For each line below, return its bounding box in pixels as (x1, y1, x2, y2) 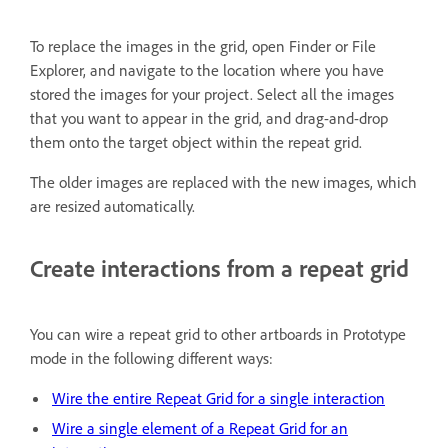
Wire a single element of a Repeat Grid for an (52, 417, 348, 438)
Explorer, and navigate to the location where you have (30, 59, 384, 80)
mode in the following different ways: (30, 347, 273, 368)
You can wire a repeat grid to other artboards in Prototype (30, 323, 406, 344)
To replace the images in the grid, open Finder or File (30, 35, 376, 56)
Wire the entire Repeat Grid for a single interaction (52, 387, 385, 408)
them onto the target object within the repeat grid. (30, 131, 362, 152)
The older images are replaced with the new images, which (30, 171, 417, 192)
